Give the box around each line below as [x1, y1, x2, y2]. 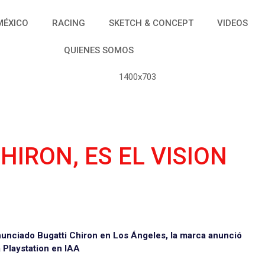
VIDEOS [216, 18, 248, 28]
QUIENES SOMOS [63, 45, 134, 56]
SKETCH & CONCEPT [108, 18, 193, 28]
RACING [51, 18, 85, 28]
